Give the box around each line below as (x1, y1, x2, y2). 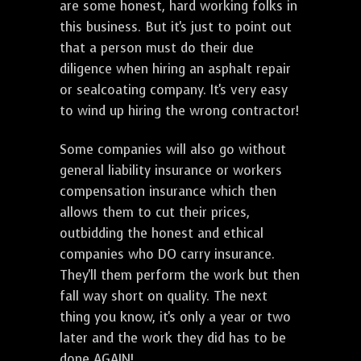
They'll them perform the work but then (60, 267, 300, 284)
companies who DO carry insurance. (60, 246, 275, 263)
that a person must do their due (60, 39, 254, 57)
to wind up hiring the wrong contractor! (60, 102, 299, 120)
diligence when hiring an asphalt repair (60, 60, 291, 78)
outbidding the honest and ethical (60, 225, 263, 243)
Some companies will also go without (60, 141, 286, 159)
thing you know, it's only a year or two (60, 309, 291, 326)
